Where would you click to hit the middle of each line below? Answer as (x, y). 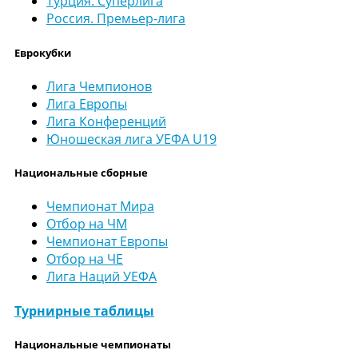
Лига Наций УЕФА (101, 277)
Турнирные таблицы (84, 311)
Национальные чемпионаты (93, 345)
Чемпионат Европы (107, 242)
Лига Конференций (106, 121)
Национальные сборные (81, 172)
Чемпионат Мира (100, 207)
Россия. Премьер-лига (116, 19)
